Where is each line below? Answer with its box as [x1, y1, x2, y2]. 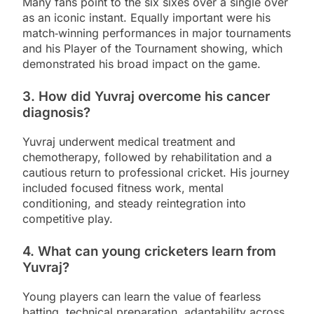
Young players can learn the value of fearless [22, 289, 261, 303]
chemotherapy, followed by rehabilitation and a [22, 150, 272, 165]
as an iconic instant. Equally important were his [22, 11, 271, 25]
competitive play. [22, 212, 113, 226]
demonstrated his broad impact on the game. [22, 57, 261, 71]
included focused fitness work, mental [22, 181, 224, 196]
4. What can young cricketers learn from [22, 243, 276, 260]
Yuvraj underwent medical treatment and [22, 135, 235, 149]
